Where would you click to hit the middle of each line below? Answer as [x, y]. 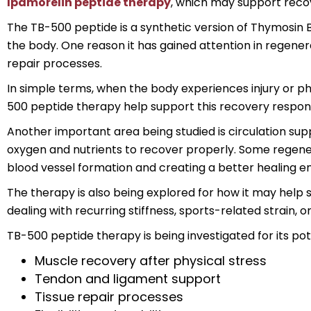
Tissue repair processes [109, 297]
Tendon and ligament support [128, 279]
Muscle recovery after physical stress [151, 261]
